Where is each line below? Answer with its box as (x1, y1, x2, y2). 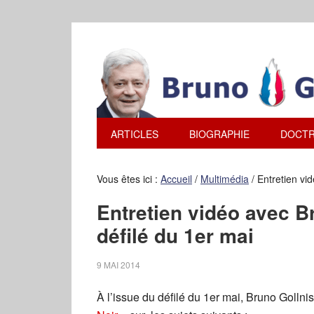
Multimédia (200, 172, 249, 186)
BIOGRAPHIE (189, 127, 250, 141)
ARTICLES (111, 127, 158, 141)
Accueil (161, 172, 192, 186)
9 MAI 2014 (97, 259, 140, 271)
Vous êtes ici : (97, 172, 161, 186)
